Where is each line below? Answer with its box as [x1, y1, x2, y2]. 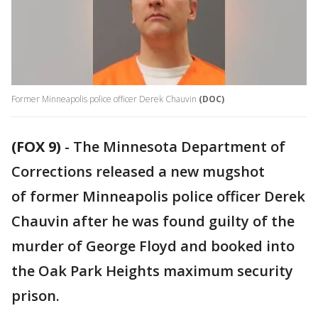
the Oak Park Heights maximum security [11, 261, 293, 281]
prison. [11, 286, 60, 306]
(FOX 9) [11, 137, 61, 157]
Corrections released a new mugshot [11, 162, 265, 182]
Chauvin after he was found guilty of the [11, 212, 295, 231]
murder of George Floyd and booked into [11, 236, 295, 256]
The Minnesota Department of [73, 137, 285, 157]
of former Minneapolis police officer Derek [11, 187, 305, 207]
